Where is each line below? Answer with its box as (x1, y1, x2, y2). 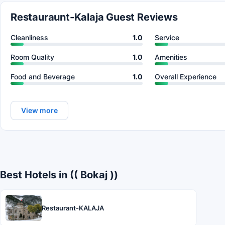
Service (155, 33, 180, 42)
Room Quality (11, 53, 54, 62)
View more (21, 106, 58, 115)
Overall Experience (155, 72, 217, 81)
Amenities (155, 53, 188, 62)
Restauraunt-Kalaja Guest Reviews (11, 11, 178, 24)
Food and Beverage (11, 72, 75, 81)
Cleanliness (11, 33, 48, 42)
